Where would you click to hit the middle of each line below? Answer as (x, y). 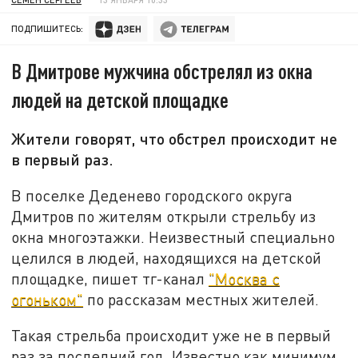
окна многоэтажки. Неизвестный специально (173, 237)
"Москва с (245, 278)
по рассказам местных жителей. (201, 299)
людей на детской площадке (120, 100)
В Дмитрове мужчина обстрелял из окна (162, 71)
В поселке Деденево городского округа (152, 195)
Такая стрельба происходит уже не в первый (171, 336)
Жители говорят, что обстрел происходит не (175, 139)
